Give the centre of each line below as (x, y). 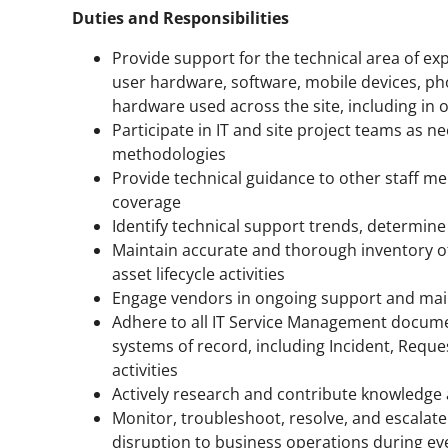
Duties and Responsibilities (180, 17)
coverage (146, 201)
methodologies (169, 153)
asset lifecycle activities (198, 273)
